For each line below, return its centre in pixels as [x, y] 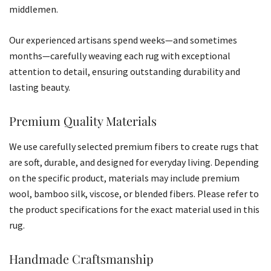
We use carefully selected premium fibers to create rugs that [134, 146]
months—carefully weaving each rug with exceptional [120, 55]
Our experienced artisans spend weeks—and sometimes [123, 40]
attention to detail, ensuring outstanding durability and [125, 71]
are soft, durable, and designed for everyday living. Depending [134, 162]
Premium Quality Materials [83, 120]
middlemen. [34, 9]
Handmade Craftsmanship [81, 258]
